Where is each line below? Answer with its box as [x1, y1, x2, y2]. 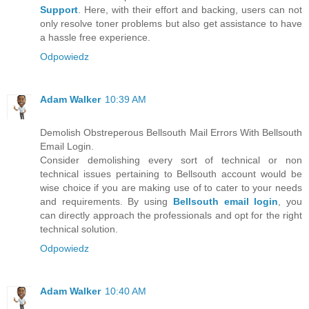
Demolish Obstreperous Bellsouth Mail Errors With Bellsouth [40, 126, 302, 138]
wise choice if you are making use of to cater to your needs [40, 181, 302, 193]
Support [40, 3, 78, 15]
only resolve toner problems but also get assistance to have [40, 17, 302, 29]
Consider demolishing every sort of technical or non [40, 154, 302, 166]
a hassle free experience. [40, 31, 150, 43]
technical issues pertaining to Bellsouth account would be [40, 168, 302, 179]
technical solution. [40, 223, 118, 235]
